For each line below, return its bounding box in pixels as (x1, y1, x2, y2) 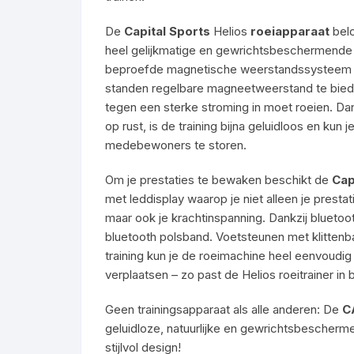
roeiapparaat (250, 24, 330, 39)
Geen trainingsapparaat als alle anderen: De (105, 302, 342, 317)
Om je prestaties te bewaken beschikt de (105, 172, 332, 187)
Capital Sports (124, 24, 210, 39)
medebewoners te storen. (105, 137, 247, 153)
